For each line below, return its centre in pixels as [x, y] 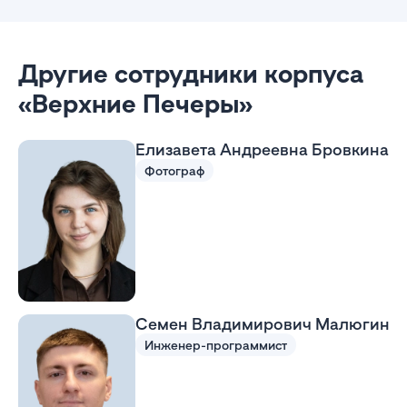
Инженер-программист [215, 344]
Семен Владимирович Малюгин [262, 323]
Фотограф [174, 170]
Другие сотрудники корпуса [191, 73]
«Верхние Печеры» [135, 103]
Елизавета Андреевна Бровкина [262, 149]
